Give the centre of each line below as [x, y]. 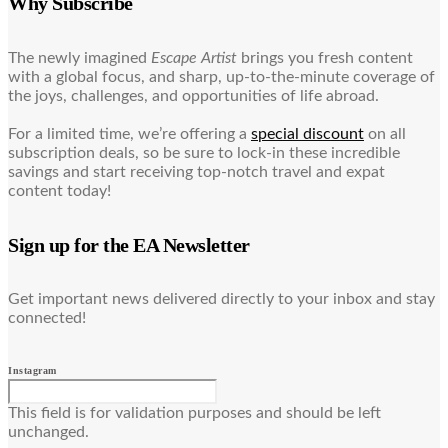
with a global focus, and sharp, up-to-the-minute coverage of [221, 76]
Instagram [32, 371]
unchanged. [48, 432]
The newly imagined [79, 57]
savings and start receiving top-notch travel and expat [196, 171]
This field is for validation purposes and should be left [194, 413]
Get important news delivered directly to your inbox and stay [221, 299]
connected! [47, 318]
